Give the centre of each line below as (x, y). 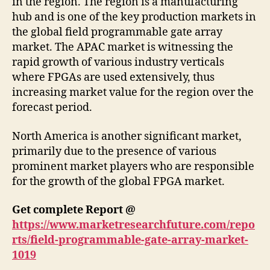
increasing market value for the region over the (133, 93)
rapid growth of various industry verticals (118, 63)
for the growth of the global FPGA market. (118, 181)
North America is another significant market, (127, 136)
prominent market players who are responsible (133, 166)
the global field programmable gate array (117, 33)
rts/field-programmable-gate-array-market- (130, 240)
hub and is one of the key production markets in (134, 17)
